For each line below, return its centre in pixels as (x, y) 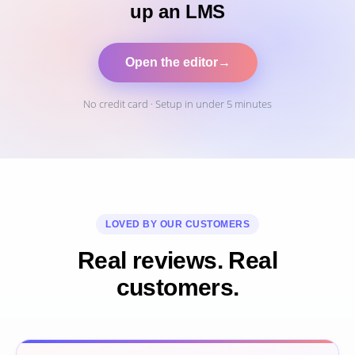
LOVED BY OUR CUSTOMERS (177, 225)
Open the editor (171, 63)
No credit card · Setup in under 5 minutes (177, 104)
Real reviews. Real (177, 261)
